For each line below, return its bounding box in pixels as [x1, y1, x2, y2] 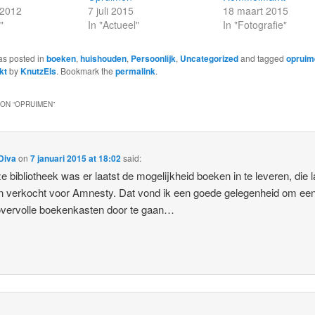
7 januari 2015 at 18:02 [30, 151, 122, 165]
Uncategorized [179, 52, 238, 65]
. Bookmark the [56, 65, 115, 77]
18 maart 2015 [223, 4, 289, 18]
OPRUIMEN [14, 98, 53, 109]
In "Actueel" [87, 18, 139, 32]
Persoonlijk [130, 52, 176, 65]
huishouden [79, 52, 127, 65]
